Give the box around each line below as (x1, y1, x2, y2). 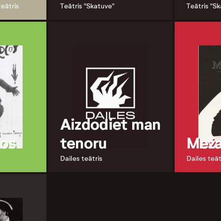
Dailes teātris (60, 154, 102, 163)
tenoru (60, 133, 107, 153)
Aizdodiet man (60, 114, 161, 134)
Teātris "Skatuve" (60, 2, 114, 11)
